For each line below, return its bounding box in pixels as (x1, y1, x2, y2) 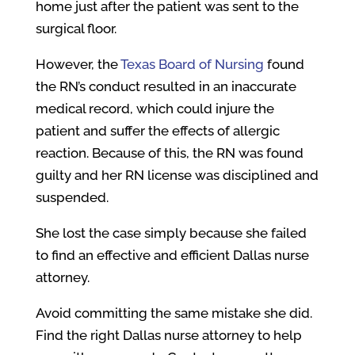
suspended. (35, 189, 109, 205)
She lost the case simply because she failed (35, 225, 307, 241)
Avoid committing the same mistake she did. (35, 305, 312, 321)
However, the (35, 56, 120, 72)
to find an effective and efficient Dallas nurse (35, 247, 309, 263)
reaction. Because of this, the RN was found (35, 145, 303, 161)
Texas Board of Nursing (120, 56, 264, 72)
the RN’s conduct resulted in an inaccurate (35, 78, 296, 94)
